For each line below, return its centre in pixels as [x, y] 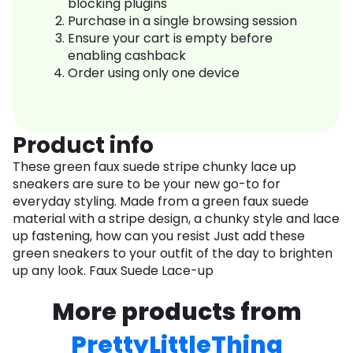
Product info [83, 146]
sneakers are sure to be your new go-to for [147, 184]
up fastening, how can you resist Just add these [159, 236]
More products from [176, 312]
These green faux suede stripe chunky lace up [154, 167]
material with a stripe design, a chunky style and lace [176, 219]
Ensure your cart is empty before [170, 39]
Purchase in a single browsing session [182, 21]
